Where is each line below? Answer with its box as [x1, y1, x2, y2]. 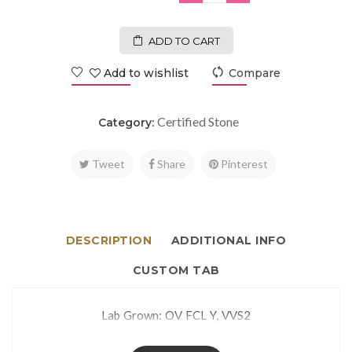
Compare [229, 65, 280, 80]
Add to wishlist [101, 65, 189, 80]
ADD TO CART [148, 34, 220, 47]
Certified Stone [156, 113, 239, 129]
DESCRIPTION [65, 233, 152, 247]
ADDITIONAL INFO [170, 233, 287, 247]
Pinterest [218, 156, 268, 170]
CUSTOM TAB [132, 262, 220, 277]
